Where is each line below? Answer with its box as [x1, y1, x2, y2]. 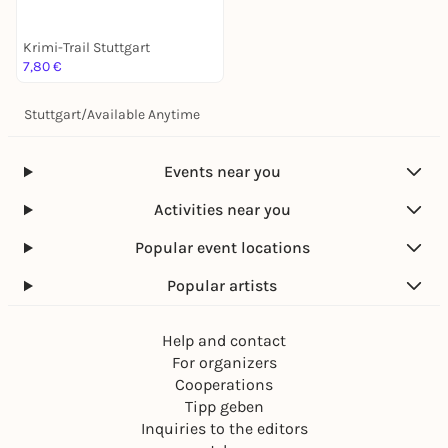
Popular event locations [134, 238, 310, 257]
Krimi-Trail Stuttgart [23, 39, 150, 56]
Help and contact [162, 331, 286, 350]
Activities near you [153, 200, 291, 219]
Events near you [163, 162, 281, 181]
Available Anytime [87, 106, 200, 123]
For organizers [171, 353, 277, 372]
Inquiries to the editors [140, 419, 308, 438]
